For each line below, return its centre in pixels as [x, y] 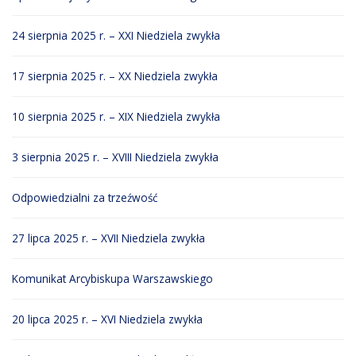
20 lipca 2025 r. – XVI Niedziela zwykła [107, 319]
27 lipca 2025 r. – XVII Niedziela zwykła [108, 238]
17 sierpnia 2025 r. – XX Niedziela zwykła [115, 76]
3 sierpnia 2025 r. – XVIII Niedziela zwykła [115, 157]
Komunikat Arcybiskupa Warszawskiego [112, 279]
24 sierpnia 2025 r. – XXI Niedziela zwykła [116, 36]
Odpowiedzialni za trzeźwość [85, 198]
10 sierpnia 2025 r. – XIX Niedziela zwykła [116, 117]
